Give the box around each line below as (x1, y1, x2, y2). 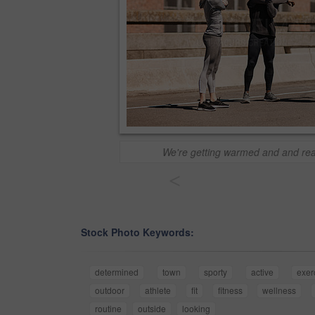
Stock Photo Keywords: (81, 225, 194, 240)
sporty (204, 266, 227, 278)
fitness (217, 284, 243, 297)
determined (95, 266, 139, 278)
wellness (262, 284, 297, 297)
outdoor (95, 284, 124, 297)
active (250, 266, 274, 278)
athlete (144, 284, 171, 297)
